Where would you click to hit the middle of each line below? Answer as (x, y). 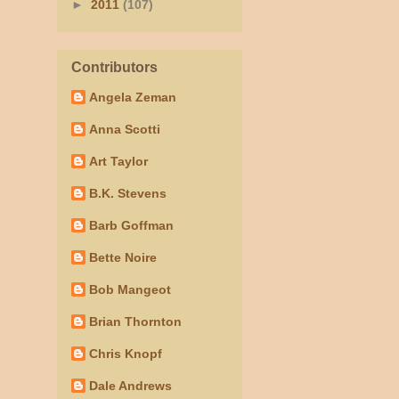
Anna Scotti (125, 129)
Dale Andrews (130, 385)
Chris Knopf (126, 353)
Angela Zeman (133, 97)
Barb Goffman (131, 225)
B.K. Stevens (128, 193)
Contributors (114, 67)
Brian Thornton (135, 321)
